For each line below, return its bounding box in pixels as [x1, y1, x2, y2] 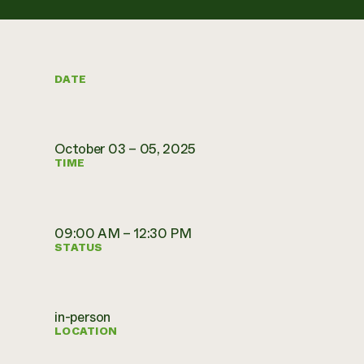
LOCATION [54, 323, 118, 339]
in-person [54, 306, 111, 327]
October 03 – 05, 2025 [54, 139, 197, 159]
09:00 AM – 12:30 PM [54, 223, 192, 243]
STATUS [54, 240, 103, 255]
